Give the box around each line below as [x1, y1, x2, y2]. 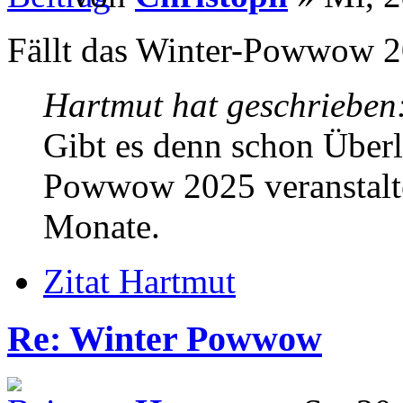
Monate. [43, 206, 160, 246]
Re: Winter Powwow [7, 318, 322, 360]
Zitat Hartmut [43, 261, 236, 300]
